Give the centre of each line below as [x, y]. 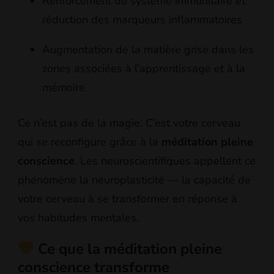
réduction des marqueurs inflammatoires [142, 19]
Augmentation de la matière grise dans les [148, 49]
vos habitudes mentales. [78, 217]
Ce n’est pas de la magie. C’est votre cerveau [129, 123]
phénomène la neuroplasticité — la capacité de [134, 180]
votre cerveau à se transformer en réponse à [128, 198]
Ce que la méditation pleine [128, 249]
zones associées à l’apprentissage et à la [144, 68]
